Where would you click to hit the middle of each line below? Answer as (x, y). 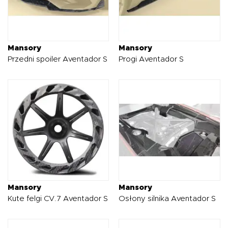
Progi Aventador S (151, 59)
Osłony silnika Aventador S (167, 199)
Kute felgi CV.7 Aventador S (58, 199)
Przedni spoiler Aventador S (58, 59)
